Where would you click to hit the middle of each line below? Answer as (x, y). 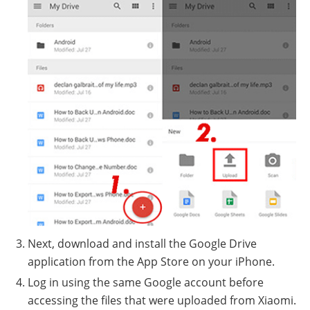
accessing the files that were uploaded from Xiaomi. (162, 300)
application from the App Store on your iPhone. (151, 261)
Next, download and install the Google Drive (142, 243)
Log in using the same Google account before (146, 282)
